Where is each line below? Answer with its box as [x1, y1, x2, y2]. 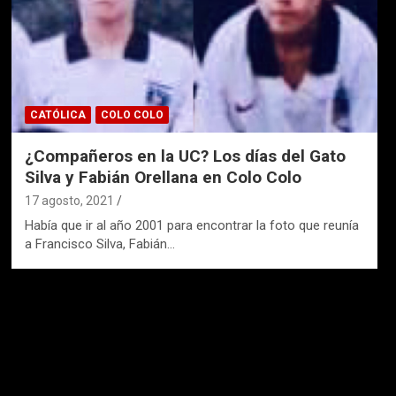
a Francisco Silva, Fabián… [24, 235, 175, 252]
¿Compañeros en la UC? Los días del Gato [24, 145, 346, 166]
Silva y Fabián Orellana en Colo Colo [24, 166, 301, 187]
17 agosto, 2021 [24, 193, 114, 208]
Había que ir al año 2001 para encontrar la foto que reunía [24, 217, 359, 233]
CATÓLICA [29, 108, 86, 121]
